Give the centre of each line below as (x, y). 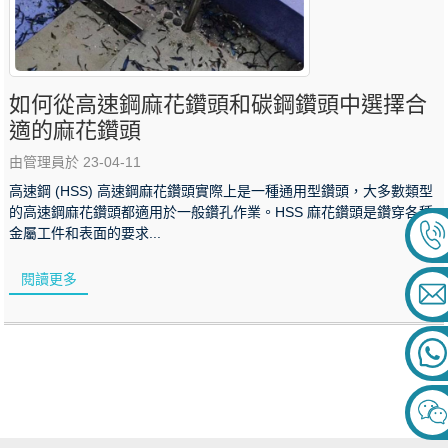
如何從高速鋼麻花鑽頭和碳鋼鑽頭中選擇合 (218, 104)
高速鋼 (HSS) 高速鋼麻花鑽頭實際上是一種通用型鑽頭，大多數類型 (221, 190)
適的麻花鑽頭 (75, 130)
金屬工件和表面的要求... (85, 232)
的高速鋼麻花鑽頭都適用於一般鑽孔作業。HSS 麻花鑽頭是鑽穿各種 (221, 211)
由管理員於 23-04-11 (75, 161)
